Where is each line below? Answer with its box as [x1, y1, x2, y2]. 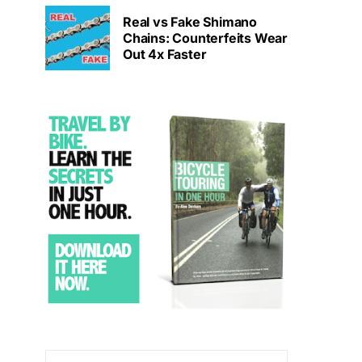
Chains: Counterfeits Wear [123, 30, 288, 47]
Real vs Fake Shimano [123, 14, 257, 31]
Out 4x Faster [123, 46, 207, 63]
